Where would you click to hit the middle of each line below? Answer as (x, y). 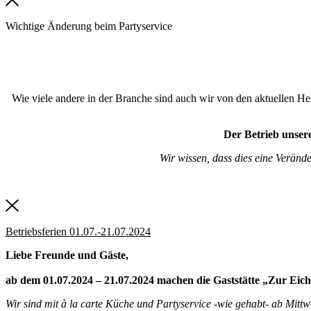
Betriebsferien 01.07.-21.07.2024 (78, 232)
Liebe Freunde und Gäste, (67, 255)
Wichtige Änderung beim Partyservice (89, 26)
